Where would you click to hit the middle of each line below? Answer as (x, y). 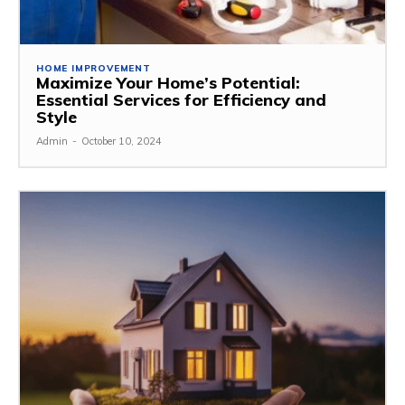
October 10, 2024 (122, 141)
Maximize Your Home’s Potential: (168, 83)
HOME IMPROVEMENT (94, 69)
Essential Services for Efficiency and (181, 100)
